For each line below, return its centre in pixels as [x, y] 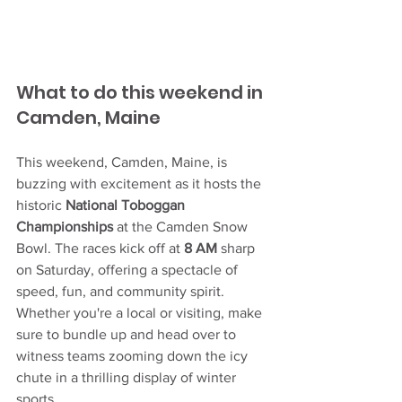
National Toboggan [127, 205]
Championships [65, 226]
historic [41, 205]
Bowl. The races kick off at [100, 248]
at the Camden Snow [182, 226]
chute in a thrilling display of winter [128, 377]
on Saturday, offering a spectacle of [129, 269]
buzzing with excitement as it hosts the [140, 183]
